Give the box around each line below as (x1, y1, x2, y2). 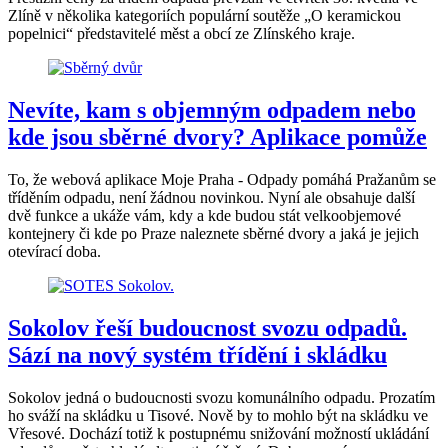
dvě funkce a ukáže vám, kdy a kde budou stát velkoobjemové (8, 206, 401, 224)
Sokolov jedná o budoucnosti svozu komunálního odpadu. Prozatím (8, 388, 435, 406)
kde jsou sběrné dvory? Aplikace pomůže (8, 123, 427, 150)
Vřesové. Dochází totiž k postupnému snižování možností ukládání (8, 424, 429, 442)
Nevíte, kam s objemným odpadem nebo (8, 96, 416, 123)
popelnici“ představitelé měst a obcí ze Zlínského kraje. (8, 25, 355, 42)
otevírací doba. (8, 242, 101, 260)
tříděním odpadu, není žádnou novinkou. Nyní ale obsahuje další (8, 188, 415, 206)
